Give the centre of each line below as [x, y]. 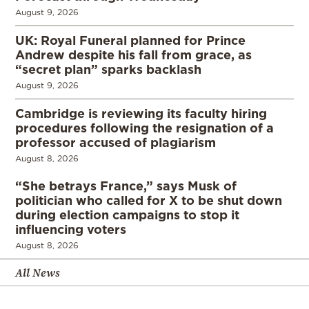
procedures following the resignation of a [144, 127]
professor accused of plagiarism [116, 142]
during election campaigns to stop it [127, 214]
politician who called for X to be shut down [149, 200]
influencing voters [71, 229]
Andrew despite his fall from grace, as [133, 54]
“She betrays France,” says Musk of [126, 185]
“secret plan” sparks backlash [108, 69]
